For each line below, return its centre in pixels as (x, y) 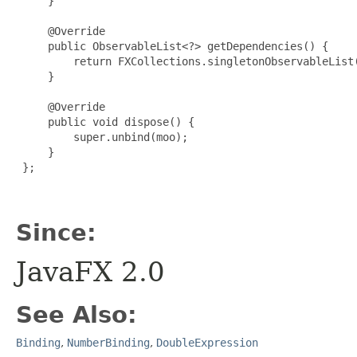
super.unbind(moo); (102, 137)
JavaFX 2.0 (90, 272)
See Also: (76, 315)
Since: (56, 233)
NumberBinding (108, 343)
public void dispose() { (105, 122)
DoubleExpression (207, 343)
